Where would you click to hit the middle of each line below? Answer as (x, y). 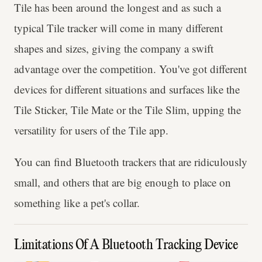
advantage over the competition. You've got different (130, 68)
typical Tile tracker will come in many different (118, 27)
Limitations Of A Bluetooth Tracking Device (126, 245)
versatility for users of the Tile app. (91, 130)
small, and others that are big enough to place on (123, 182)
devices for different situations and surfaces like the (127, 89)
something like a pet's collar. (77, 202)
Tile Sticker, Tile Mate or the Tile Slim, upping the (127, 109)
